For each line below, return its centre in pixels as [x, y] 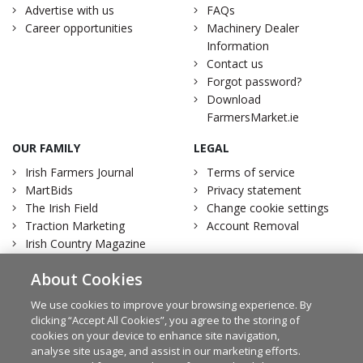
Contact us [235, 64]
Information [238, 46]
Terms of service [251, 173]
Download [234, 100]
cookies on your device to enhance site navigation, [156, 335]
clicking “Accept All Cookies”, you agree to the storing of [166, 320]
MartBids [49, 190]
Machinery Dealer [253, 28]
